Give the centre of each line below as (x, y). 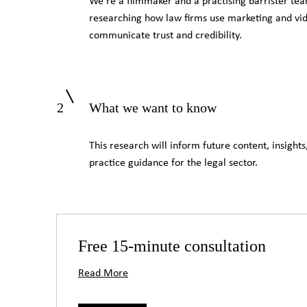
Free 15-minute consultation (172, 246)
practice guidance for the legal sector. (173, 163)
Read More (103, 273)
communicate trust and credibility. (165, 36)
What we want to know (152, 108)
